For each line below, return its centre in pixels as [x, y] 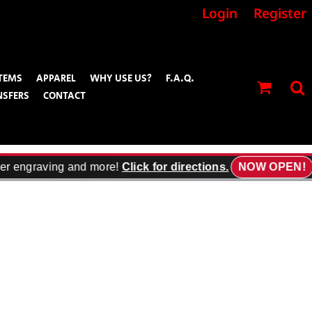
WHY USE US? [120, 79]
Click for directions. [166, 166]
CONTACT [64, 96]
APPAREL [56, 79]
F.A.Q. [180, 79]
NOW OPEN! [263, 166]
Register [280, 13]
